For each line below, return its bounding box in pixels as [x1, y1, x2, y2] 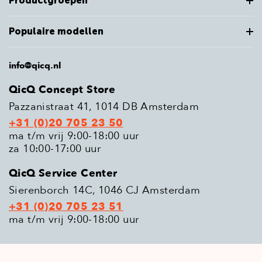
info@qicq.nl [9, 60, 61, 71]
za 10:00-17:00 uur [9, 142, 101, 156]
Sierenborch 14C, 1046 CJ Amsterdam [9, 183, 201, 198]
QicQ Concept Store [9, 82, 116, 97]
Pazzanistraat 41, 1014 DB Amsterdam [9, 99, 199, 114]
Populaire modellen [9, 26, 104, 37]
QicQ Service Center [9, 166, 118, 181]
